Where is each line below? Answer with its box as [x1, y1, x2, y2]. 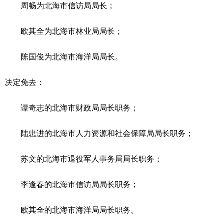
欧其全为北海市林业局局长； [5, 25, 123, 36]
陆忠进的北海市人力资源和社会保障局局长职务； [5, 127, 193, 138]
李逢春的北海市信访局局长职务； [5, 178, 138, 190]
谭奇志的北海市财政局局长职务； [5, 102, 138, 113]
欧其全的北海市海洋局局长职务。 [5, 204, 138, 215]
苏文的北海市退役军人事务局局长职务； [5, 153, 162, 164]
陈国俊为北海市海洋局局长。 [5, 51, 123, 62]
